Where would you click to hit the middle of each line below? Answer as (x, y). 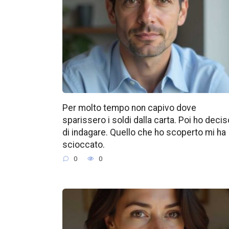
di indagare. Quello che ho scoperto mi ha (144, 132)
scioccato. (84, 144)
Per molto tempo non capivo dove (129, 108)
